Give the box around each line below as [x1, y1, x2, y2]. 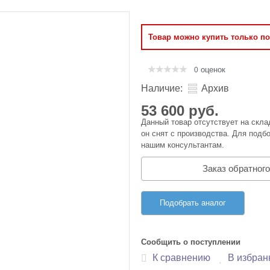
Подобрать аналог [160, 198, 226, 207]
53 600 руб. [141, 102, 219, 119]
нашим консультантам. [141, 140, 224, 149]
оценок [198, 65, 225, 74]
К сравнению [152, 252, 210, 263]
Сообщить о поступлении [141, 237, 240, 246]
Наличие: [141, 83, 183, 93]
